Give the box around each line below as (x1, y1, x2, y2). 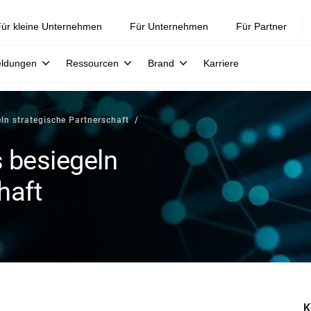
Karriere (203, 58, 239, 69)
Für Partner (236, 21, 287, 32)
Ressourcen (66, 58, 119, 69)
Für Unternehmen (130, 21, 208, 32)
